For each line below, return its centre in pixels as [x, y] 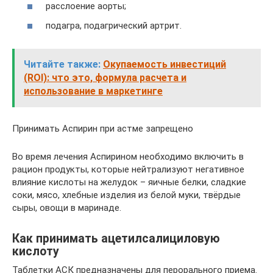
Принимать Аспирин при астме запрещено [103, 128]
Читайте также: [62, 64]
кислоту [36, 251]
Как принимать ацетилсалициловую [116, 238]
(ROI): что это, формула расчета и [105, 77]
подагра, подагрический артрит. [114, 25]
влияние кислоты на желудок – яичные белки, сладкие [129, 182]
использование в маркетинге [93, 91]
